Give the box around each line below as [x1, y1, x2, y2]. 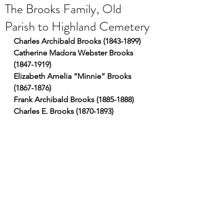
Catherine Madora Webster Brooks [14, 48, 135, 57]
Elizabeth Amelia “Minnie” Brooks [14, 72, 133, 81]
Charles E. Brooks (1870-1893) [14, 107, 113, 116]
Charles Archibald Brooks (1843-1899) [14, 36, 141, 46]
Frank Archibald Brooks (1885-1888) [14, 95, 134, 104]
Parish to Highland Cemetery [5, 18, 150, 36]
